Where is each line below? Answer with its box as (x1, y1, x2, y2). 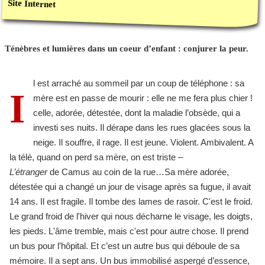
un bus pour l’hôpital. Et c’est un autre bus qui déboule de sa (9, 240, 240, 251)
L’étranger (9, 166, 47, 177)
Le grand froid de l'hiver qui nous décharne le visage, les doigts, (9, 211, 253, 221)
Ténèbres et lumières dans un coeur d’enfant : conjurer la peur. (5, 43, 248, 53)
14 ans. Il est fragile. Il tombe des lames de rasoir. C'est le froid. (9, 196, 253, 206)
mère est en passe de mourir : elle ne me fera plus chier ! (33, 92, 253, 103)
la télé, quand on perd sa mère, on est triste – (9, 151, 183, 162)
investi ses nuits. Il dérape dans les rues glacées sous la (33, 122, 250, 132)
